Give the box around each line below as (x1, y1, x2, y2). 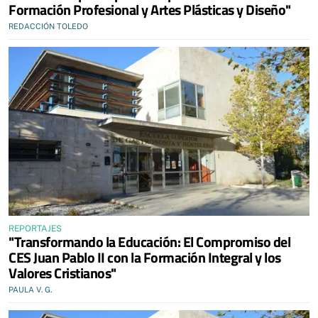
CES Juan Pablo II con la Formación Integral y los (9, 246, 281, 268)
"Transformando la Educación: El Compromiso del (9, 231, 290, 253)
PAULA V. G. (9, 285, 52, 294)
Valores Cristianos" (9, 262, 116, 284)
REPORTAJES (9, 224, 62, 234)
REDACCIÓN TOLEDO (9, 21, 88, 31)
